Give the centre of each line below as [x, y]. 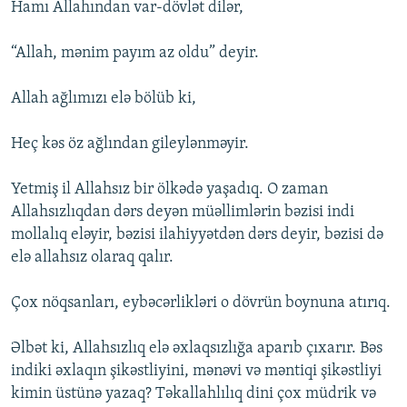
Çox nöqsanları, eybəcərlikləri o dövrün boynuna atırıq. [201, 303]
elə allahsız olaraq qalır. [92, 258]
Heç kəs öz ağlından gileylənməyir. [130, 144]
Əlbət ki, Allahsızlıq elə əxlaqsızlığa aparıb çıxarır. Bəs [197, 349]
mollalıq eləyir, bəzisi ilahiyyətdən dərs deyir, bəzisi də [197, 235]
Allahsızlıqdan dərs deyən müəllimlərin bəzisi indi [183, 213]
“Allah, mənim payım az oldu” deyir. [135, 54]
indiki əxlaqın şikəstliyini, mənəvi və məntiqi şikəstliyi [196, 372]
